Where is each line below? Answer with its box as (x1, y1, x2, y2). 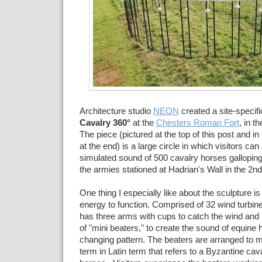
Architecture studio (79, 106, 151, 116)
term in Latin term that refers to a (79, 247, 204, 256)
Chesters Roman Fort (156, 118, 239, 127)
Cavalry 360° (79, 118, 130, 127)
